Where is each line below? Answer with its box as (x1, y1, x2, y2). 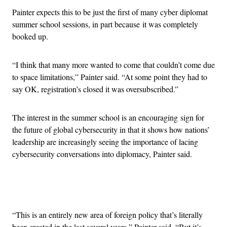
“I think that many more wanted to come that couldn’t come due (12, 59, 215, 70)
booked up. (12, 30, 48, 42)
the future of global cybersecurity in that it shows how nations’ (12, 124, 210, 135)
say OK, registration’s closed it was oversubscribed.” (12, 83, 178, 94)
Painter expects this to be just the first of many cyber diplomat (12, 6, 208, 17)
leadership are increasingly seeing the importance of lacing (12, 136, 198, 147)
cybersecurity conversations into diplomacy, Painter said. (12, 148, 192, 159)
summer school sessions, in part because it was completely (12, 18, 198, 29)
